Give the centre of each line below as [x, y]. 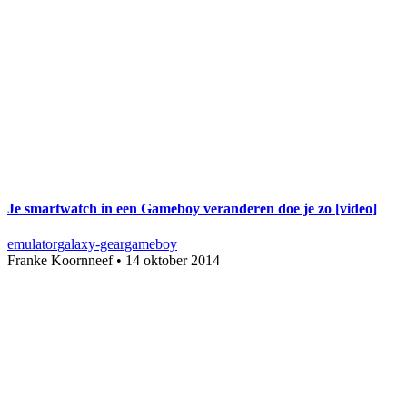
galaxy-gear [91, 244]
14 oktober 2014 [173, 261]
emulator [32, 244]
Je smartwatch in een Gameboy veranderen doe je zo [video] [192, 209]
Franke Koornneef [60, 261]
